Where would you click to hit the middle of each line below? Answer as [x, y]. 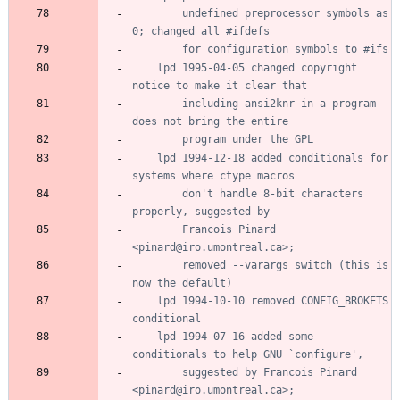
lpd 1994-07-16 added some [145, 336]
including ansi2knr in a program [157, 103]
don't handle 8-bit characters [157, 193]
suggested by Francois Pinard [157, 372]
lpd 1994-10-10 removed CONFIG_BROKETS [145, 300]
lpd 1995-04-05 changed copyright [145, 67]
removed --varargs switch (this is [157, 265]
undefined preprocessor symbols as [157, 13]
